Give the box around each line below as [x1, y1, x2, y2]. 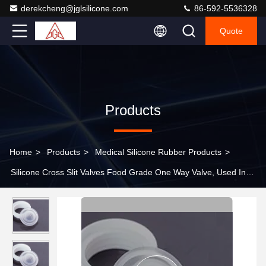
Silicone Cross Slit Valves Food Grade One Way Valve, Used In [11, 167, 192, 177]
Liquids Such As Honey [9, 188, 96, 197]
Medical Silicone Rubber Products [95, 147, 221, 157]
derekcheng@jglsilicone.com [21, 4, 128, 13]
